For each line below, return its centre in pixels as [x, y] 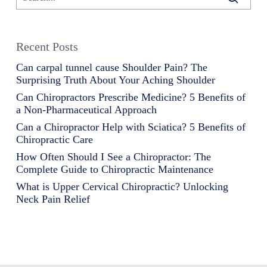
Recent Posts [47, 46]
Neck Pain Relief [53, 199]
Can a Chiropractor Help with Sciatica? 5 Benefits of [131, 127]
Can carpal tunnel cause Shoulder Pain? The [111, 67]
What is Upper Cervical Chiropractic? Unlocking [122, 186]
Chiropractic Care [54, 139]
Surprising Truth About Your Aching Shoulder [115, 80]
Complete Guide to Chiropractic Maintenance [114, 169]
